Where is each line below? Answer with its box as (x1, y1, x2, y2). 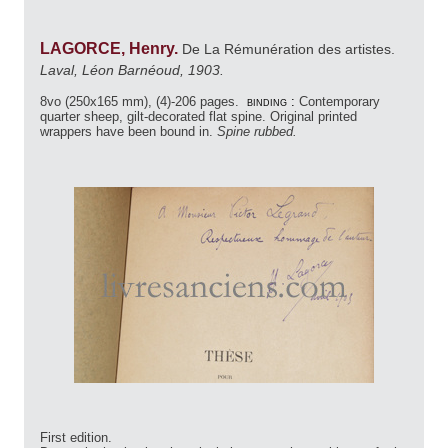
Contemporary (299, 94, 380, 110)
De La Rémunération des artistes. (182, 40, 399, 57)
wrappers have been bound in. (40, 124, 217, 140)
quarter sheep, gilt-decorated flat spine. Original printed (40, 109, 357, 125)
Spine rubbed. (217, 124, 301, 140)
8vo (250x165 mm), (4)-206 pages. (40, 94, 243, 110)
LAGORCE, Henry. (40, 39, 182, 57)
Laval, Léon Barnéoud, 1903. (40, 62, 224, 79)
